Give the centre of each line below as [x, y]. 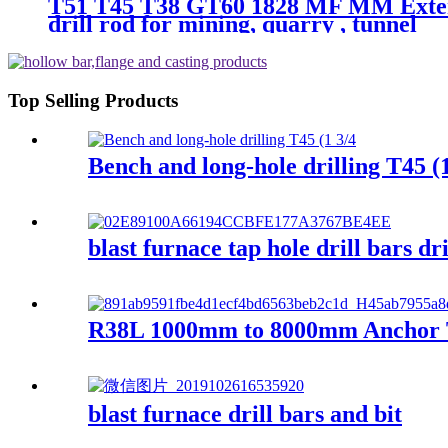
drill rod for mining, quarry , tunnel [232, 24]
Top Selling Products [93, 101]
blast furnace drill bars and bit [245, 414]
